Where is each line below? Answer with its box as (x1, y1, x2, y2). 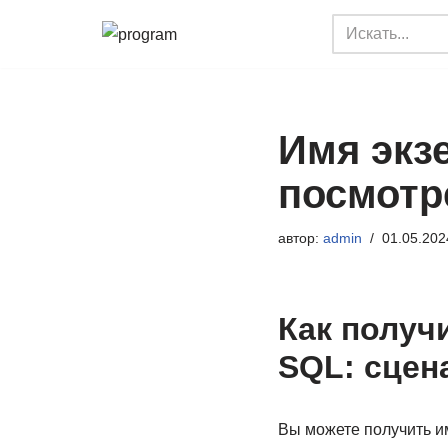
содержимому (15, 101, 118, 118)
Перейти (15, 47, 79, 64)
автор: (277, 230, 323, 246)
